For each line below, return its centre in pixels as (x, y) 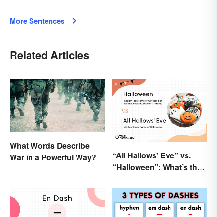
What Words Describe (50, 145)
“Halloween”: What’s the (157, 167)
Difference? (134, 179)
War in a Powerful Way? (53, 157)
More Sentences (37, 21)
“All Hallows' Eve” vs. (152, 155)
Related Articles (49, 54)
